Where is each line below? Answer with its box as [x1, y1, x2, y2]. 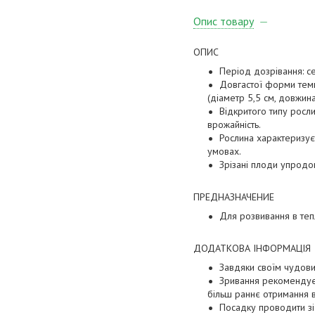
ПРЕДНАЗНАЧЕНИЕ [193, 191, 274, 204]
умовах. [207, 145, 243, 158]
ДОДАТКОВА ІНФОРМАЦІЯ [193, 242, 311, 255]
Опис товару [193, 14, 254, 29]
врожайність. [207, 118, 263, 131]
